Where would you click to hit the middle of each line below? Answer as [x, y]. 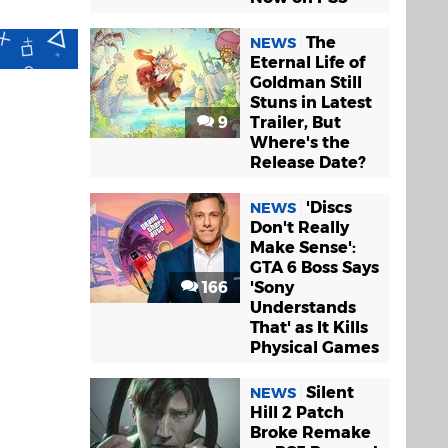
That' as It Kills [309, 327]
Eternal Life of [307, 62]
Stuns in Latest [311, 102]
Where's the [300, 142]
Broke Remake [310, 432]
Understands [303, 307]
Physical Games [314, 347]
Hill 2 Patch [297, 412]
